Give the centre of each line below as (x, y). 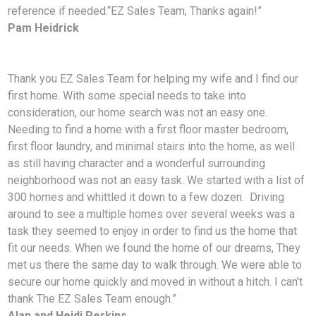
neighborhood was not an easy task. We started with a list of (157, 181)
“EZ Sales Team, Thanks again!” (185, 11)
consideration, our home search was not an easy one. (138, 113)
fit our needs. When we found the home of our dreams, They (154, 248)
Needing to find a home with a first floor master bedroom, (148, 130)
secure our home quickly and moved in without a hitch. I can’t (156, 282)
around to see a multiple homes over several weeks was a (152, 214)
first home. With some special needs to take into (127, 96)
